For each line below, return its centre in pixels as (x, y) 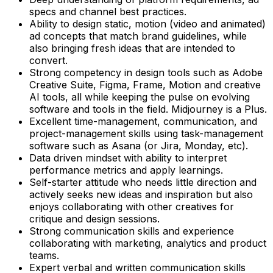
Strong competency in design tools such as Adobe (146, 72)
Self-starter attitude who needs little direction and (143, 182)
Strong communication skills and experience (132, 231)
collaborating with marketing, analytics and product (148, 243)
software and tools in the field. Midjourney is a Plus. (148, 109)
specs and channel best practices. (108, 11)
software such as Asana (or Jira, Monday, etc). (139, 145)
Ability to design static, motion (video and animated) (147, 23)
